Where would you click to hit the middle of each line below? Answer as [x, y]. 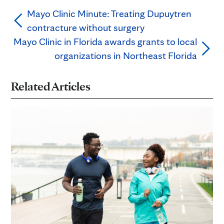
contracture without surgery [86, 27]
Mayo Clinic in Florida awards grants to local [105, 41]
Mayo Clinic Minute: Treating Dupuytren [109, 13]
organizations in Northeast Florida [126, 55]
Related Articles [51, 86]
